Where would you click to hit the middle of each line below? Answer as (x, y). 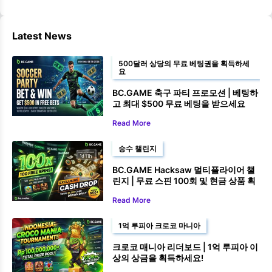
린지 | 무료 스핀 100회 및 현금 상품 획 (184, 180)
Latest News (42, 36)
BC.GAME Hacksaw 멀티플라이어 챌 (184, 169)
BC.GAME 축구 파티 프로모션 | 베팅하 (185, 92)
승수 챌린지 (138, 148)
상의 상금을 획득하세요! (158, 257)
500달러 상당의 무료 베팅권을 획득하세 (184, 63)
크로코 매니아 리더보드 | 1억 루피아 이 (185, 246)
